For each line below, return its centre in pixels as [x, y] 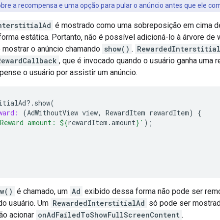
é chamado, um [42, 191]
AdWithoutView [53, 112]
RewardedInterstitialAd [99, 203]
